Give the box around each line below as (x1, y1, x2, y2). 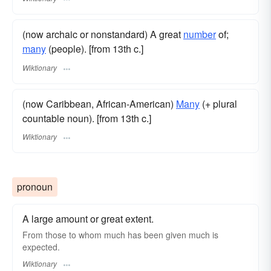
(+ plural (200, 96, 237, 111)
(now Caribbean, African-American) (22, 96, 176, 111)
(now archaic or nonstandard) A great (22, 27, 183, 42)
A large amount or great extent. (22, 211, 154, 226)
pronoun (17, 179, 53, 194)
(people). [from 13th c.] (46, 42, 143, 56)
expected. (22, 240, 60, 253)
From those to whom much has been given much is (22, 228, 218, 241)
